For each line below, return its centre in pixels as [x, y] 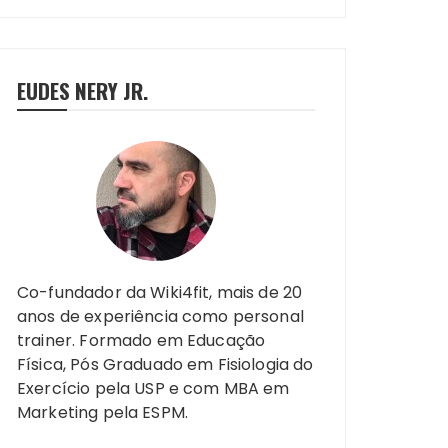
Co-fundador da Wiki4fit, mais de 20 [160, 292]
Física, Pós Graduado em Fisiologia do [165, 364]
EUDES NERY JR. [82, 90]
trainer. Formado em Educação [141, 340]
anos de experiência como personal [160, 316]
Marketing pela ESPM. [102, 412]
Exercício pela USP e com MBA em [153, 388]
